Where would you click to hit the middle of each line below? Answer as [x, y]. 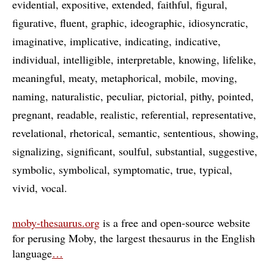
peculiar [124, 96]
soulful [134, 151]
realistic [118, 114]
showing [237, 133]
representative [223, 114]
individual [35, 59]
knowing [198, 59]
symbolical [83, 169]
